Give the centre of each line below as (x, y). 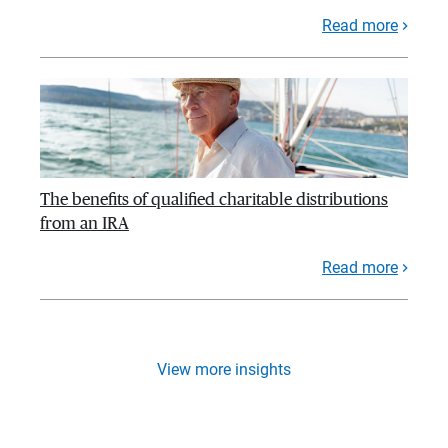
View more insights (224, 370)
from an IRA (84, 224)
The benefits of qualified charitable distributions (214, 200)
